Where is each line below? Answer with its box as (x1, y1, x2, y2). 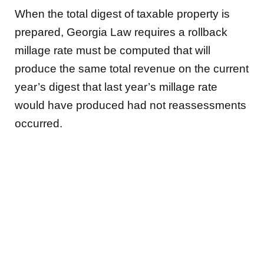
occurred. (15, 117, 62, 130)
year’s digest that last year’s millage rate (15, 80, 217, 93)
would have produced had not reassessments (15, 98, 246, 111)
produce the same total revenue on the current (15, 62, 249, 75)
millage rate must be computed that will (15, 44, 210, 57)
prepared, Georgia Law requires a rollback (15, 25, 227, 38)
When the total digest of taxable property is (15, 7, 230, 20)
